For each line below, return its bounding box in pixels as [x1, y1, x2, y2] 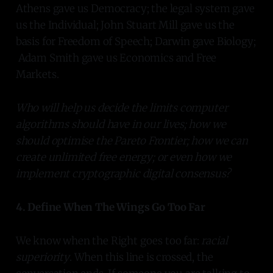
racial [201, 233, 228, 247]
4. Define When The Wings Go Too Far [15, 200, 205, 214]
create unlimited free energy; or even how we [15, 150, 232, 164]
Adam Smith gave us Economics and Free [15, 51, 217, 65]
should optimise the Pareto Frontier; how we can [15, 133, 248, 147]
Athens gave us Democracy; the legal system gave [15, 1, 255, 15]
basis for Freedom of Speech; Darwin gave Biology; [15, 34, 256, 48]
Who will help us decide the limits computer [15, 101, 228, 115]
